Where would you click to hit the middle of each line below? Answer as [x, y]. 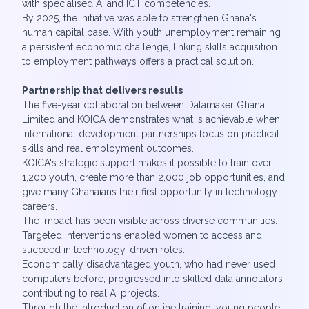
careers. [40, 206]
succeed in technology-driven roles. [103, 250]
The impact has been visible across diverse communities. [150, 221]
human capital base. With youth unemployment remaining [151, 32]
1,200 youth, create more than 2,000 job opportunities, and [153, 177]
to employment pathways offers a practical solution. [138, 61]
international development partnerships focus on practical [151, 134]
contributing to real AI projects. [91, 293]
